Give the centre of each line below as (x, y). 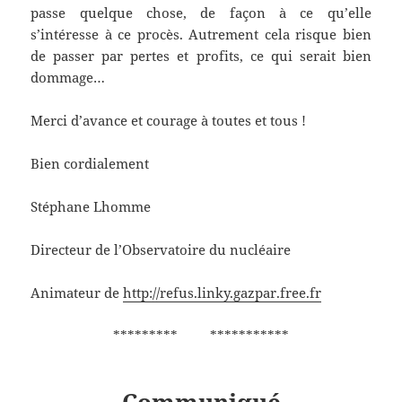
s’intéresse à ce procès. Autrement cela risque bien (201, 35)
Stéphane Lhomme (91, 207)
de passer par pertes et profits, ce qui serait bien (201, 56)
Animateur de (77, 293)
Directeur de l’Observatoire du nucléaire (161, 250)
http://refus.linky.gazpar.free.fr (223, 293)
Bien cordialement (90, 164)
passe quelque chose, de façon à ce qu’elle (201, 13)
